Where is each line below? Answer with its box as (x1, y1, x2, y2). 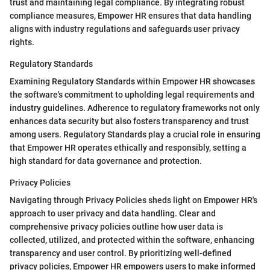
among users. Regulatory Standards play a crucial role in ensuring (10, 130, 260, 140)
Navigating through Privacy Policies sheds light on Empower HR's (10, 195, 257, 206)
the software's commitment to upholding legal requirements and (10, 90, 254, 100)
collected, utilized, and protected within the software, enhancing (10, 235, 254, 245)
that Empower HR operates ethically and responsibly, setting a (10, 143, 246, 153)
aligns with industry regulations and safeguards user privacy (10, 24, 240, 34)
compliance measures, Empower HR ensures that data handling (10, 11, 251, 21)
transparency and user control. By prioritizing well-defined (10, 248, 231, 259)
